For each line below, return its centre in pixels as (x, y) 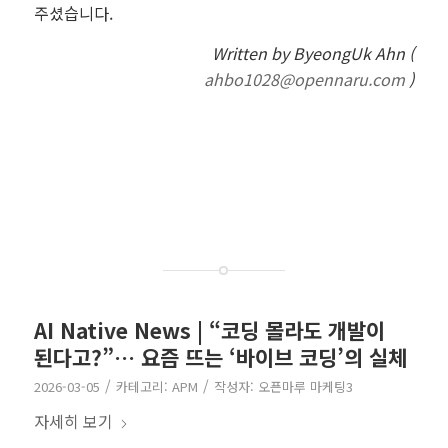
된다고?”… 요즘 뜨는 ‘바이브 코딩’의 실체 (220, 357)
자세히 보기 (73, 421)
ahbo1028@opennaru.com (305, 78)
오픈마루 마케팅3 (305, 387)
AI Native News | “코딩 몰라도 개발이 (209, 330)
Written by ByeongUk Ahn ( (313, 52)
